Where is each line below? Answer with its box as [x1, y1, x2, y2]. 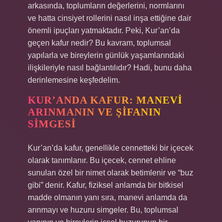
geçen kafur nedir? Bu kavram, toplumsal [28, 39, 171, 47]
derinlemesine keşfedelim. [28, 76, 120, 84]
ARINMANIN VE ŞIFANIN [28, 106, 161, 118]
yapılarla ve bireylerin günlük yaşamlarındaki [28, 51, 184, 59]
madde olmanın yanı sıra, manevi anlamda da [28, 193, 187, 202]
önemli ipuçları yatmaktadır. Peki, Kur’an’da [28, 26, 180, 35]
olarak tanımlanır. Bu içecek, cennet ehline [28, 156, 176, 165]
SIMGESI [28, 118, 76, 130]
